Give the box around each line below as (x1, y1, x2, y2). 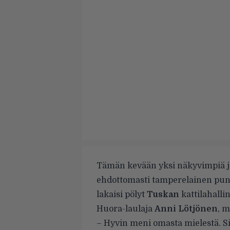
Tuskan (147, 189, 179, 199)
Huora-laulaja (97, 204, 155, 214)
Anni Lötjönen (155, 204, 218, 214)
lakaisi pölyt (97, 189, 147, 199)
